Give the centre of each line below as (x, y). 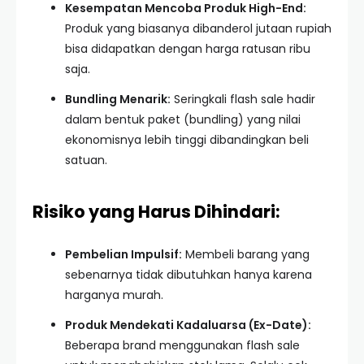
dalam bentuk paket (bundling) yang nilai (183, 119)
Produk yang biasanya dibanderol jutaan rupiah (198, 28)
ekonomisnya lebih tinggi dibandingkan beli (187, 140)
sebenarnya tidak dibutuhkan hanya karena (188, 275)
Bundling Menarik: (118, 99)
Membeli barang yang (246, 254)
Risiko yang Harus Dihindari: (156, 212)
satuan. (86, 160)
